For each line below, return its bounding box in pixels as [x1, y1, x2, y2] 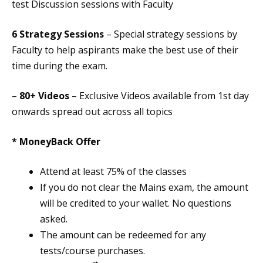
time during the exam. [12, 59, 107, 72]
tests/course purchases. [40, 244, 145, 257]
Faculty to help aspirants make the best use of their [12, 43, 238, 56]
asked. [40, 213, 68, 225]
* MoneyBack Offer [12, 135, 100, 148]
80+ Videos [17, 89, 69, 102]
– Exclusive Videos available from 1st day [69, 89, 249, 102]
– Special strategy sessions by [104, 28, 237, 41]
